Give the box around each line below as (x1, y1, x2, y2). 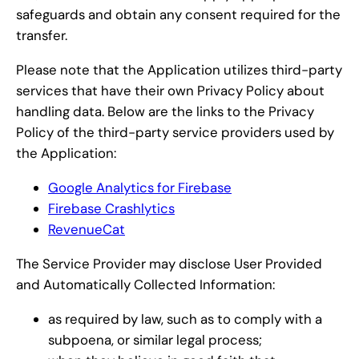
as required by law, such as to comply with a (48, 309, 322, 328)
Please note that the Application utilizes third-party (16, 61, 342, 79)
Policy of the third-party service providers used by (16, 123, 334, 142)
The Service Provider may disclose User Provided (16, 254, 322, 272)
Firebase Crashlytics (48, 199, 175, 217)
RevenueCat (48, 220, 125, 238)
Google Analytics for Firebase (48, 178, 232, 196)
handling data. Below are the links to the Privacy (16, 103, 314, 121)
